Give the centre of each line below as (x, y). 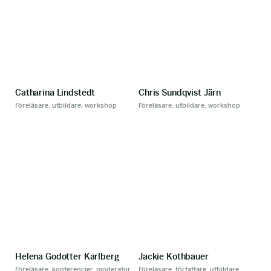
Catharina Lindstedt (55, 93)
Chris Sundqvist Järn (180, 93)
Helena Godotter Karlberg (67, 256)
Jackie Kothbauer (174, 256)
